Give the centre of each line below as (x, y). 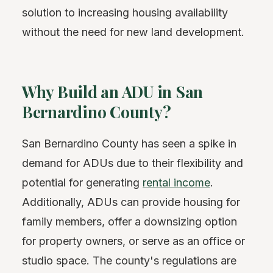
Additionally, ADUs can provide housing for (131, 202)
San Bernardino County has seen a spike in (129, 143)
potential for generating (82, 182)
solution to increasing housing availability (125, 12)
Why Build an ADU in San (113, 92)
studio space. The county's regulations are (129, 260)
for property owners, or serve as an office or (133, 241)
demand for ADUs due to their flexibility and (133, 163)
